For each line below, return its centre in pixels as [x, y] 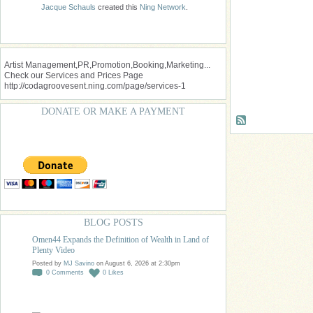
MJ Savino [79, 264]
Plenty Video [53, 250]
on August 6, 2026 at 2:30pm [137, 264]
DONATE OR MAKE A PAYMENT [113, 111]
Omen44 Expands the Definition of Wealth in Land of [121, 240]
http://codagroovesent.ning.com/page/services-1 [95, 86]
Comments [68, 273]
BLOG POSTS [113, 223]
